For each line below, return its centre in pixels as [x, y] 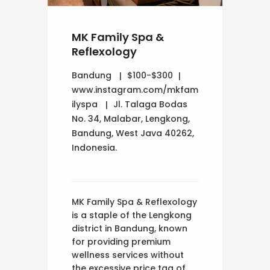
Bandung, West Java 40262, [133, 133]
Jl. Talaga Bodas [150, 104]
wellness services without [128, 255]
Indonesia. [94, 147]
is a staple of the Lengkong [132, 215]
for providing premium [121, 241]
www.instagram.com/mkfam [135, 89]
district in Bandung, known [130, 228]
